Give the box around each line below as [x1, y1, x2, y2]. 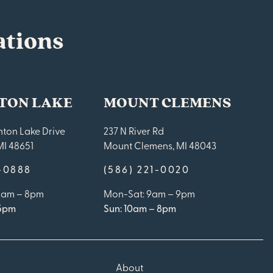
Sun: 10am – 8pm [103, 201, 176, 215]
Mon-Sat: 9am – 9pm [103, 186, 195, 200]
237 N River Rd [103, 124, 164, 138]
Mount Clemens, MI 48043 [103, 138, 216, 152]
